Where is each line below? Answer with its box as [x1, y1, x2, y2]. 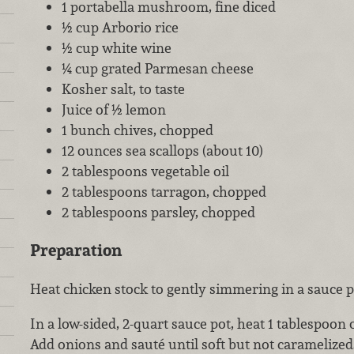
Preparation [29, 239, 122, 262]
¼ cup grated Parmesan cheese [61, 58, 254, 77]
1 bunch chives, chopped [61, 120, 213, 139]
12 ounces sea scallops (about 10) [61, 141, 263, 160]
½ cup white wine [61, 38, 171, 57]
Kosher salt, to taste [61, 79, 185, 98]
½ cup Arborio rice [61, 17, 179, 36]
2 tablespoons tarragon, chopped [61, 182, 266, 201]
